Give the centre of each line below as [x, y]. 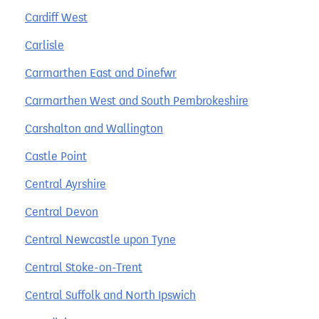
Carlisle [45, 45]
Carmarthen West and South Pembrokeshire [137, 100]
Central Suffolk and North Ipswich [110, 295]
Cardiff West [56, 17]
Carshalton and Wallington [94, 128]
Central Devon [62, 211]
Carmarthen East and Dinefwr [101, 73]
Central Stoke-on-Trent [84, 267]
